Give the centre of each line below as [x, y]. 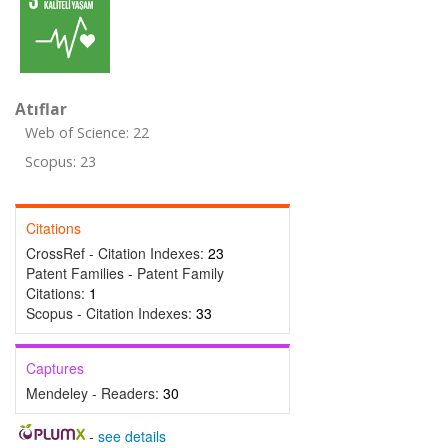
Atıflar [41, 109]
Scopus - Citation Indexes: [111, 313]
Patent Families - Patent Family [125, 273]
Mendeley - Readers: [94, 393]
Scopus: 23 [60, 161]
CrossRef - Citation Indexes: [117, 253]
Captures [55, 368]
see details [131, 436]
